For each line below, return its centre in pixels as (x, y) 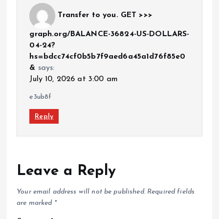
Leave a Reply (66, 172)
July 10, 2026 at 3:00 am (74, 79)
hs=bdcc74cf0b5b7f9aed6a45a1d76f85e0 (108, 56)
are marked (35, 203)
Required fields (171, 192)
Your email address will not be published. (81, 192)
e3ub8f (41, 97)
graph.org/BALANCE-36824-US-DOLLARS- (109, 34)
